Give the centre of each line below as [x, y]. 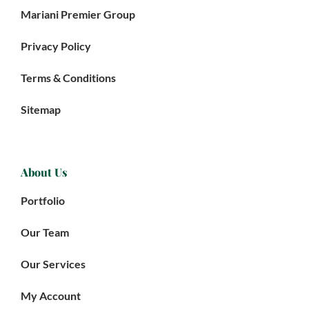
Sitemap [41, 110]
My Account [51, 296]
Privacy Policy [56, 46]
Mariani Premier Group [78, 14]
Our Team [45, 232]
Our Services [53, 264]
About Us [44, 172]
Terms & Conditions [68, 78]
